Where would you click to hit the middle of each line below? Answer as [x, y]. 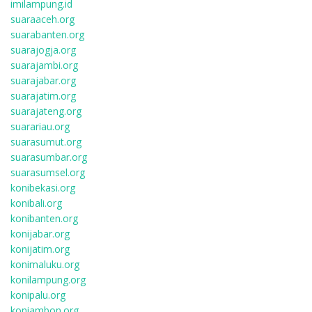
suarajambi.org [44, 65]
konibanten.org [44, 218]
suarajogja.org [43, 50]
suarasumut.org [46, 142]
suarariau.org [40, 126]
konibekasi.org [43, 188]
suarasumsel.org [48, 172]
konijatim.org [40, 249]
